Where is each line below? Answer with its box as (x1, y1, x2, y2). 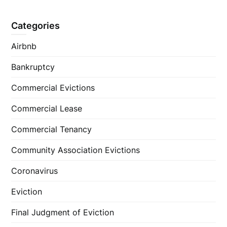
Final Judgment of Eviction (11, 207, 115, 218)
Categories (11, 20, 60, 31)
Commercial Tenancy (11, 124, 92, 135)
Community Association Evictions (11, 145, 140, 156)
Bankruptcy (11, 62, 55, 72)
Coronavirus (11, 166, 58, 176)
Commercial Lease (11, 103, 83, 114)
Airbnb (11, 41, 37, 52)
